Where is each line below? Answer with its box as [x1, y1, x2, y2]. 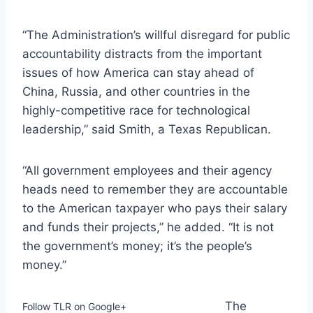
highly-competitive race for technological [22, 103, 250, 117]
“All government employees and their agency [22, 163, 272, 177]
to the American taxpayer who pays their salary [22, 201, 287, 215]
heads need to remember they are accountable [22, 182, 288, 196]
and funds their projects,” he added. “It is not [22, 219, 274, 234]
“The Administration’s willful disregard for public [22, 27, 290, 42]
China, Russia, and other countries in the [22, 84, 250, 99]
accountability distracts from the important [22, 46, 262, 61]
